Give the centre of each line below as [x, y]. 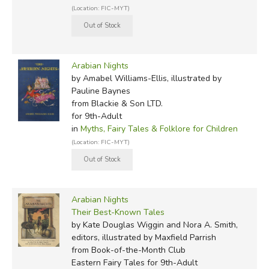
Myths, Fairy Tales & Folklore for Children [159, 129]
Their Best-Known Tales [118, 213]
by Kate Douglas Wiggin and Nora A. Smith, [154, 225]
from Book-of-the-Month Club [128, 250]
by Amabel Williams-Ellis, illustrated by [146, 79]
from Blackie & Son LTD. [117, 104]
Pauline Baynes [101, 91]
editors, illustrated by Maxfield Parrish [144, 238]
